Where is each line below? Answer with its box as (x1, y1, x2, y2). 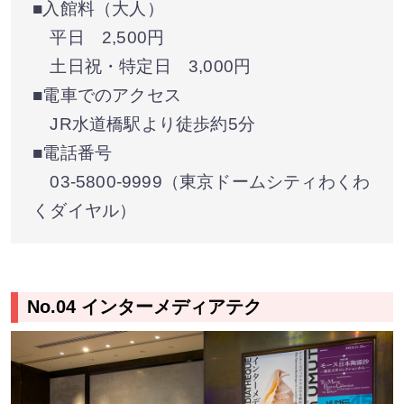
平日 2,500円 (32, 28, 165, 48)
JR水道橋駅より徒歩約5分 (32, 115, 255, 134)
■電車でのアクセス (32, 86, 181, 106)
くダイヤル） (32, 201, 137, 221)
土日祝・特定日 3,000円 (32, 57, 252, 77)
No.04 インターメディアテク (27, 297, 262, 317)
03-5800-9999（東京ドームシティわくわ (32, 172, 371, 192)
